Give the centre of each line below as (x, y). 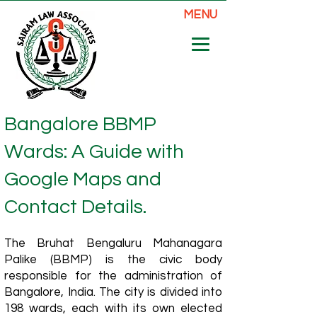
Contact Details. (75, 207)
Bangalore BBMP (80, 124)
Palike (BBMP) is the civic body (113, 260)
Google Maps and (83, 179)
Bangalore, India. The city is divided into (113, 292)
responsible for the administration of (113, 276)
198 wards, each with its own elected (113, 309)
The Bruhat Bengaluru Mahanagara (113, 243)
